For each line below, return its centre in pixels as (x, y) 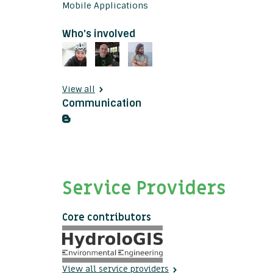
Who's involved (99, 34)
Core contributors (107, 218)
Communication (102, 104)
